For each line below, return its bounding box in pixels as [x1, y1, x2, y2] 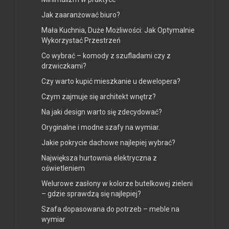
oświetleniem [41, 164, 85, 173]
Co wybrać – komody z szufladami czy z [41, 52, 171, 60]
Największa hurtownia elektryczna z [41, 154, 157, 163]
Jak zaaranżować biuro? [41, 11, 120, 19]
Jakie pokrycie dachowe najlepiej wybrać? [41, 139, 175, 147]
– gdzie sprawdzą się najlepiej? [41, 190, 141, 198]
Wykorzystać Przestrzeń [41, 36, 121, 45]
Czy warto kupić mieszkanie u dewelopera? [41, 77, 180, 86]
